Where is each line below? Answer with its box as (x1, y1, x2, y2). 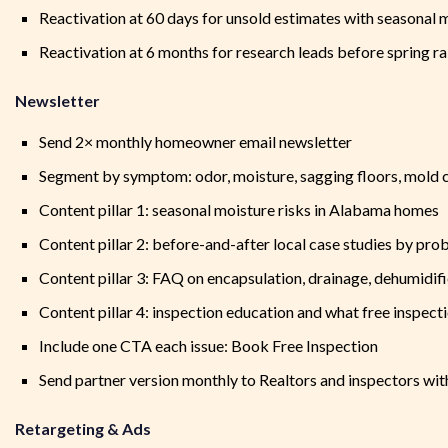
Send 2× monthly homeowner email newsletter (39, 132, 352, 152)
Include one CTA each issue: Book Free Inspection (39, 336, 378, 356)
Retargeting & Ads (15, 419, 151, 439)
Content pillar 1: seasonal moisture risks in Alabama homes (39, 200, 439, 220)
